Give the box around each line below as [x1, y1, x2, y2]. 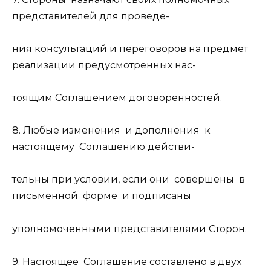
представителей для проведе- [12, 10, 169, 22]
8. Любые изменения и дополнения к [12, 125, 211, 137]
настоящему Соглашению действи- [12, 141, 195, 153]
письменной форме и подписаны [12, 190, 191, 202]
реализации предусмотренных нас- [12, 59, 196, 71]
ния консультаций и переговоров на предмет [12, 42, 248, 54]
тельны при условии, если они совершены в [12, 174, 245, 186]
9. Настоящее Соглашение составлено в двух [12, 255, 241, 267]
